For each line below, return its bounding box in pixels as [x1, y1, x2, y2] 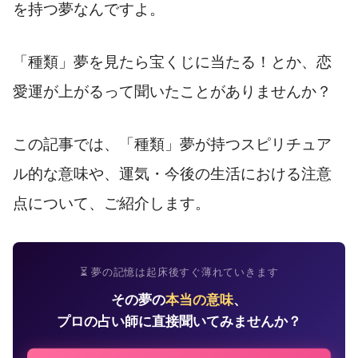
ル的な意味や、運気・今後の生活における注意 [13, 165, 332, 182]
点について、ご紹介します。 [13, 194, 210, 212]
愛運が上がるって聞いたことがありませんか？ [13, 82, 332, 100]
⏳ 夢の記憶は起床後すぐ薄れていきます [79, 265, 279, 278]
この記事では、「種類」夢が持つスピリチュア [13, 135, 332, 153]
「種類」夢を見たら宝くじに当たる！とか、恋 [13, 53, 332, 70]
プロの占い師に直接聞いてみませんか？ [57, 313, 301, 329]
